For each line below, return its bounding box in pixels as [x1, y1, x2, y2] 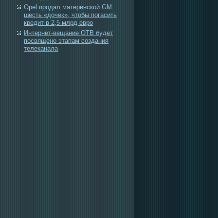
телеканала [24, 45, 58, 52]
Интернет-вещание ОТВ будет [24, 29, 113, 36]
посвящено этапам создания [24, 37, 109, 44]
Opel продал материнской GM [24, 3, 112, 11]
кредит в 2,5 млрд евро [24, 19, 93, 26]
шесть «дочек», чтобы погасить [24, 11, 117, 18]
